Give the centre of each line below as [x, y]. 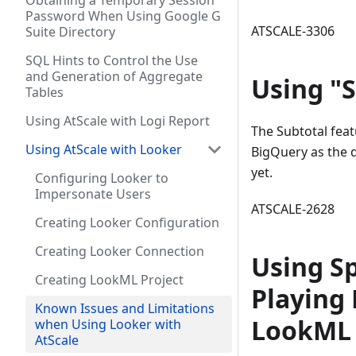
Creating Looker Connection [120, 251]
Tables [44, 92]
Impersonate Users [93, 194]
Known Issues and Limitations [125, 308]
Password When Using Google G [123, 16]
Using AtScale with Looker [104, 149]
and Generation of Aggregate [114, 76]
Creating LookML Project [109, 280]
